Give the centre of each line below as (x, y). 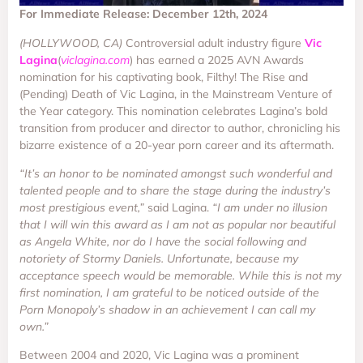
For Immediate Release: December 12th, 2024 (143, 14)
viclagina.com (95, 60)
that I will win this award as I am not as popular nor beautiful (177, 224)
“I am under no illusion (270, 207)
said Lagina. (178, 207)
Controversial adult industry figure (214, 43)
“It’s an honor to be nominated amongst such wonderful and (176, 173)
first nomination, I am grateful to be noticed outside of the (169, 292)
